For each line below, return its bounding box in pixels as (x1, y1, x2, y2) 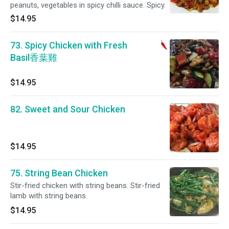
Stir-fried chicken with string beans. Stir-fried (10, 181, 160, 190)
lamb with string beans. (10, 191, 87, 200)
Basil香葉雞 (10, 52, 57, 63)
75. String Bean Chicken (10, 168, 108, 178)
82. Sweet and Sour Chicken (10, 104, 125, 114)
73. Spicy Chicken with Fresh (10, 40, 127, 51)
